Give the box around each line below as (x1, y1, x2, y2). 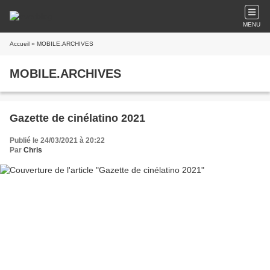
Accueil (10, 40, 30, 47)
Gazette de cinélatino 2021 (10, 112, 145, 124)
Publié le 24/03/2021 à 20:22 (10, 136, 105, 145)
